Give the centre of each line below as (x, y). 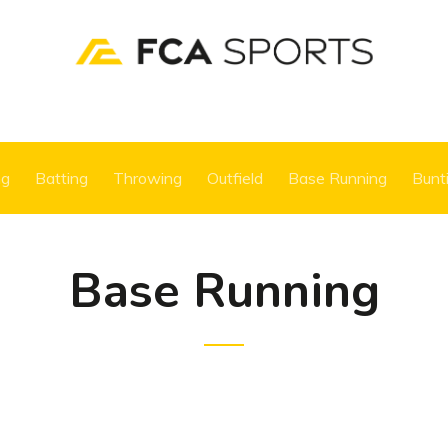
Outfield (235, 178)
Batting (61, 178)
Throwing (147, 178)
